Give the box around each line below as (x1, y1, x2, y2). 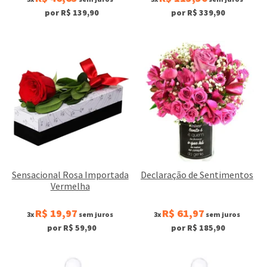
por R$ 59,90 (46, 222, 97, 233)
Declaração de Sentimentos (140, 168, 253, 181)
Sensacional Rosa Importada (11, 168, 129, 181)
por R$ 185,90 (171, 222, 226, 233)
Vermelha (50, 179, 90, 192)
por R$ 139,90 (44, 7, 99, 18)
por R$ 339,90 (171, 7, 226, 18)
